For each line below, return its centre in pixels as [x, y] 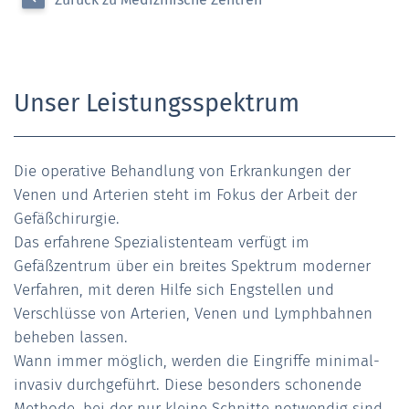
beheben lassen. [71, 337]
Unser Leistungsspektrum [157, 103]
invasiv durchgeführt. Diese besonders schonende [188, 384]
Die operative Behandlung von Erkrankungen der [182, 171]
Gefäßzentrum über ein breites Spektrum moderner [192, 266]
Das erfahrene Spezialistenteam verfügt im [162, 242]
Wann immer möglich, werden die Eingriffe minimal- [197, 361]
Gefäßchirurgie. [67, 218]
